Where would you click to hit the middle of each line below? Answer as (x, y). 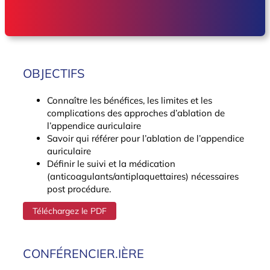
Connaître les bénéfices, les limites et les (129, 101)
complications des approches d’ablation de (136, 113)
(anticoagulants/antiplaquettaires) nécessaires (143, 177)
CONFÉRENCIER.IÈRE (83, 254)
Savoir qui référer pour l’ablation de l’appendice (145, 139)
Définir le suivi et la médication (111, 164)
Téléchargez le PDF (69, 211)
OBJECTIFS (53, 74)
